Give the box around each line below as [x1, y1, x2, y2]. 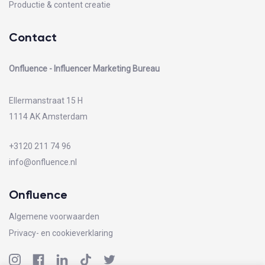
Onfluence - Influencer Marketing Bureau [9, 63, 160, 73]
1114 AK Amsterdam [9, 111, 88, 121]
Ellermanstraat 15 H [9, 95, 83, 105]
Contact [9, 30, 57, 44]
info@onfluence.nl [9, 157, 77, 167]
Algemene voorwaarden [9, 212, 99, 222]
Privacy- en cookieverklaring [9, 228, 113, 238]
